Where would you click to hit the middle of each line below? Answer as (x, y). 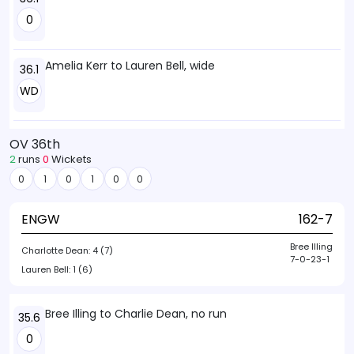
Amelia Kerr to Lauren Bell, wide (130, 66)
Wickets (70, 159)
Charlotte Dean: (57, 250)
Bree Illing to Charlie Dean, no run (136, 314)
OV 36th (35, 144)
